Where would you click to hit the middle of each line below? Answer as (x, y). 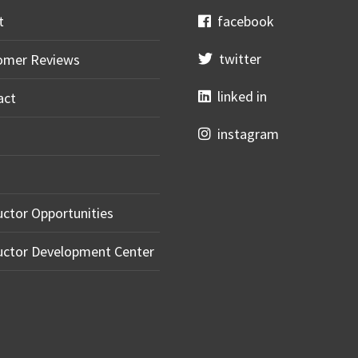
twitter (237, 59)
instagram (245, 134)
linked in (239, 96)
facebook (243, 21)
